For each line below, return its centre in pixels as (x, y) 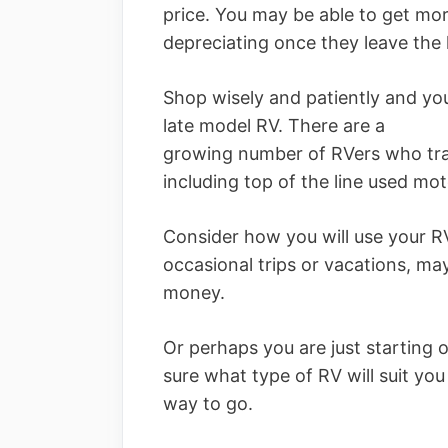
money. (194, 292)
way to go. (208, 403)
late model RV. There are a (274, 125)
